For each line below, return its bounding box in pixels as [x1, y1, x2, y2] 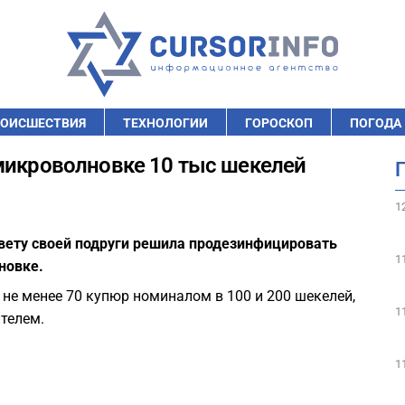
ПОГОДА [350, 116, 401, 130]
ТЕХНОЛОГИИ [123, 116, 208, 130]
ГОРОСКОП [245, 116, 313, 130]
